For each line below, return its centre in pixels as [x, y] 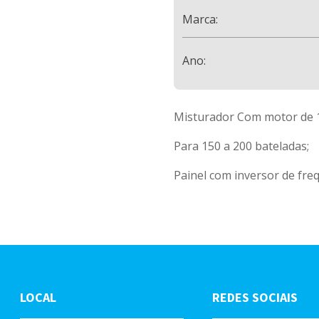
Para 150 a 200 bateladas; [241, 146]
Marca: [202, 19]
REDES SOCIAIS [255, 297]
